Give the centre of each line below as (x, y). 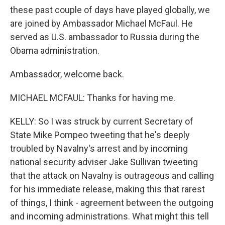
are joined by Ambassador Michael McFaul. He (101, 23)
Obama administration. (55, 50)
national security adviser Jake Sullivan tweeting (104, 162)
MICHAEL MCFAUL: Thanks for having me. (93, 98)
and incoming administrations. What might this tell (109, 216)
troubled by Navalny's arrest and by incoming (99, 148)
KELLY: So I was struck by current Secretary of (102, 121)
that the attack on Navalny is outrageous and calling (112, 176)
